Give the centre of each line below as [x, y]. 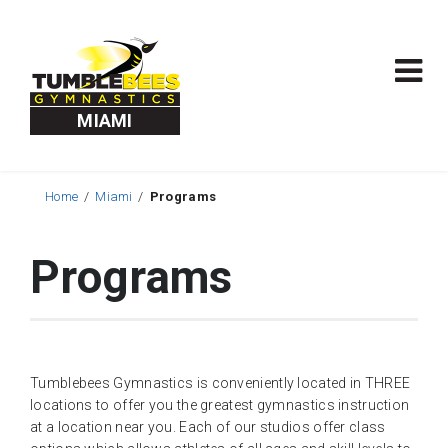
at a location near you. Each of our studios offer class [208, 427]
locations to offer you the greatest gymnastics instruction [220, 405]
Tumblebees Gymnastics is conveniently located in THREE [220, 383]
